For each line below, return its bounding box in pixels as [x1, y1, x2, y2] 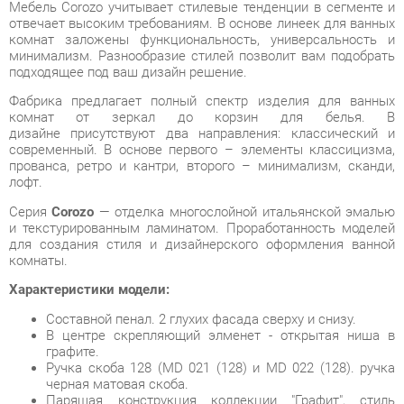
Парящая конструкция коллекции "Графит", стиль [44, 311, 380, 327]
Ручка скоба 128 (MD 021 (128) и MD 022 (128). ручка [44, 280, 380, 297]
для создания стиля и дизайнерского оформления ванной [8, 161, 380, 178]
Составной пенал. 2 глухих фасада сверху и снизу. [44, 233, 343, 250]
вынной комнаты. [44, 342, 149, 359]
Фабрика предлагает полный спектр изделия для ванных [8, 23, 380, 41]
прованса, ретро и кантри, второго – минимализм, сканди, [8, 87, 380, 103]
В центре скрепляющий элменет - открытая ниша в [44, 249, 380, 265]
